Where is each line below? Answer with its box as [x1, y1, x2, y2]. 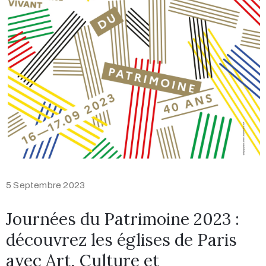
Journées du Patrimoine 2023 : [6, 208, 239, 230]
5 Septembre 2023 [6, 180, 85, 190]
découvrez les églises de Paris [6, 229, 237, 251]
